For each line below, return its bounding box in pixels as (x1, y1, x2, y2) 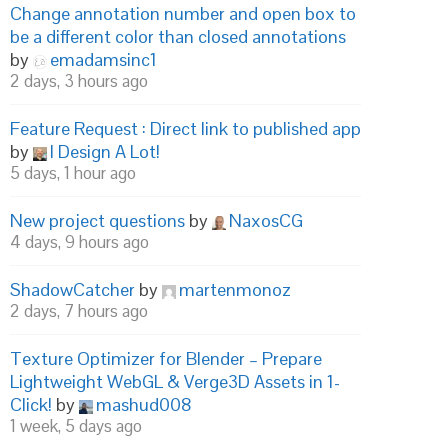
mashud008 (96, 393, 192, 416)
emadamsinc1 (50, 48, 157, 71)
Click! (10, 393, 52, 416)
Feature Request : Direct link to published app (10, 117, 361, 140)
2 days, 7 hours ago (10, 300, 148, 322)
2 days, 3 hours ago (10, 70, 148, 92)
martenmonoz (179, 278, 291, 301)
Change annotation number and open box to (10, 2, 356, 25)
